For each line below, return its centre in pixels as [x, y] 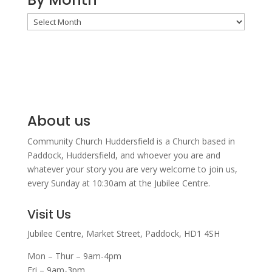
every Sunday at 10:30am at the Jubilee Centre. [118, 183]
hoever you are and [182, 155]
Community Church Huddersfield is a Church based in [131, 141]
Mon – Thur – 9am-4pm [74, 256]
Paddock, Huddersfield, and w [85, 155]
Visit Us [49, 214]
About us [59, 121]
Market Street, [115, 233]
